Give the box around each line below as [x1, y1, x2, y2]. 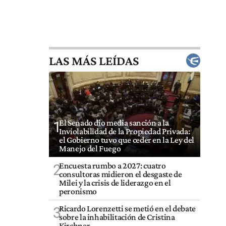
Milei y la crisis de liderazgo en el [59, 178, 171, 188]
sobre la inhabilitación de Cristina [59, 212, 175, 222]
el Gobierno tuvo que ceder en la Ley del [59, 135, 194, 145]
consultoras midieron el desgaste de [59, 169, 182, 180]
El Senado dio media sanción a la [59, 118, 169, 128]
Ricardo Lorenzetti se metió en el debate [59, 203, 196, 214]
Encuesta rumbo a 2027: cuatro [59, 160, 166, 171]
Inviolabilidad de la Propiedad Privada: [59, 126, 190, 137]
